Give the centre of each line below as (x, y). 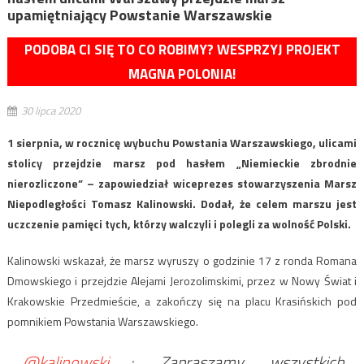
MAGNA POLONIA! (182, 74)
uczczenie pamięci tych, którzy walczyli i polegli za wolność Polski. (179, 224)
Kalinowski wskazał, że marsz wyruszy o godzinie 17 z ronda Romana (182, 261)
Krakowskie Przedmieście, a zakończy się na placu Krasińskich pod (182, 301)
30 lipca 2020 (50, 111)
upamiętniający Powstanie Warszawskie (139, 15)
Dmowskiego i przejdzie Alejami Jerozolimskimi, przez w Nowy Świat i (182, 281)
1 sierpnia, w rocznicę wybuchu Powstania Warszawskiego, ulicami (182, 143)
